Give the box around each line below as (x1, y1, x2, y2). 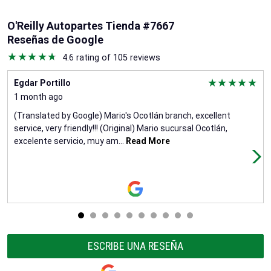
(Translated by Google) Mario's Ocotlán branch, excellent (14, 110, 230, 120)
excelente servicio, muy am (14, 135, 119, 146)
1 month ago (14, 91, 63, 102)
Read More (124, 135, 170, 146)
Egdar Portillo (14, 77, 71, 88)
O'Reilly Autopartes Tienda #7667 (7, 19, 174, 32)
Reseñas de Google (7, 33, 103, 46)
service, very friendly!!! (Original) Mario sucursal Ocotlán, (14, 123, 227, 133)
